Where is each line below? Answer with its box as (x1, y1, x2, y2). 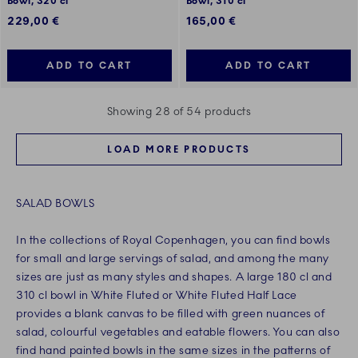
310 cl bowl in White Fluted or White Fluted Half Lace (16, 288, 297, 303)
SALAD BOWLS (16, 197, 95, 211)
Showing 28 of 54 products (106, 105, 252, 119)
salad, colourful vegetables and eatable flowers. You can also (16, 325, 340, 340)
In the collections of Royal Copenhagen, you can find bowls (16, 233, 331, 248)
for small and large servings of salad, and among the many (16, 252, 329, 266)
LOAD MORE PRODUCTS (107, 144, 251, 156)
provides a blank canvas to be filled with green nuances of (16, 307, 325, 321)
